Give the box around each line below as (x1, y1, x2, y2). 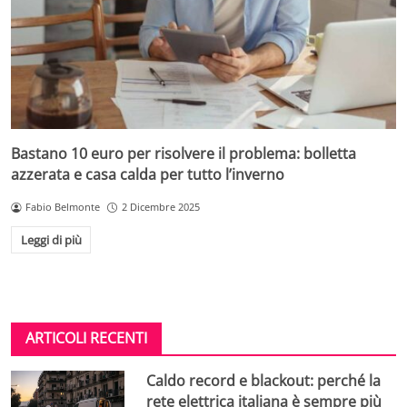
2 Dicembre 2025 (121, 200, 200, 214)
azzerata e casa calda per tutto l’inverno (11, 164, 284, 185)
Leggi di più (20, 232, 82, 249)
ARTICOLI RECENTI (25, 327, 147, 348)
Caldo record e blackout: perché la (146, 370, 382, 391)
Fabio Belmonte (25, 200, 100, 214)
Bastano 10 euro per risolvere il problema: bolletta (11, 144, 356, 164)
